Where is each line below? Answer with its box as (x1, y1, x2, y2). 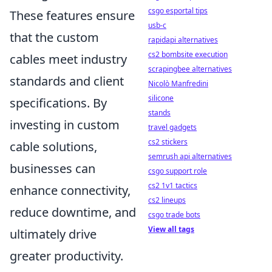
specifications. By (10, 94, 107, 111)
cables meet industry (10, 50, 127, 67)
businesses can (10, 160, 95, 177)
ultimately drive (10, 225, 97, 242)
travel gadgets (148, 122, 197, 132)
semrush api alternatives (148, 151, 232, 161)
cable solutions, (10, 138, 97, 155)
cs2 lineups (148, 195, 186, 205)
